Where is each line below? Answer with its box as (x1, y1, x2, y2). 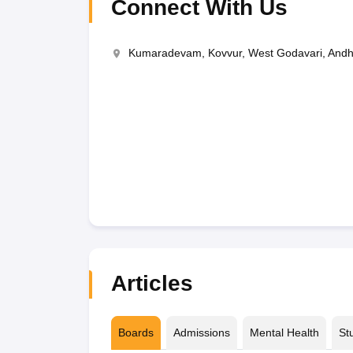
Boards (117, 326, 154, 339)
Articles (110, 271, 193, 295)
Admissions (173, 326, 230, 339)
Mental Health (249, 326, 319, 339)
